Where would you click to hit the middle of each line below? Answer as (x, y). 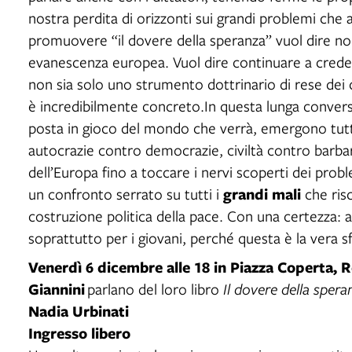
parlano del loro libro (155, 288)
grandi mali (262, 193)
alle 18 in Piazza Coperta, (252, 266)
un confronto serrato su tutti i (126, 193)
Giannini (58, 288)
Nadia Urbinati (79, 310)
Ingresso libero (79, 332)
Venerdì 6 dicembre (95, 266)
